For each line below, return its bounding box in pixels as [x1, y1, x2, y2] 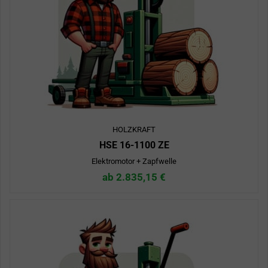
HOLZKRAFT [112, 125, 156, 135]
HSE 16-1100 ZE [99, 139, 169, 151]
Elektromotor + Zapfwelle [92, 157, 176, 166]
